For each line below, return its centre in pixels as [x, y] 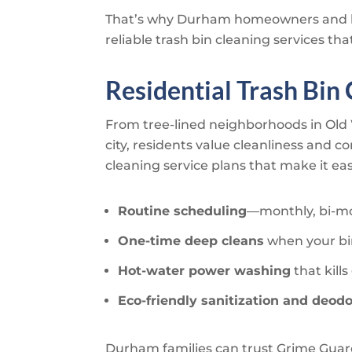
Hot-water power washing [205, 270]
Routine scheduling [183, 211]
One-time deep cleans [191, 240]
